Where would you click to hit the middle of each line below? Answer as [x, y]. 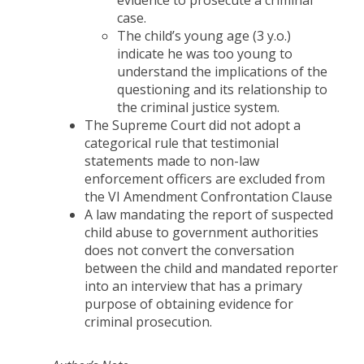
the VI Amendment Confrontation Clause [208, 197]
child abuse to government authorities [201, 232]
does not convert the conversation [189, 250]
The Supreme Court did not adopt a [193, 125]
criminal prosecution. [148, 322]
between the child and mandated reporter [211, 268]
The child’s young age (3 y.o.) [204, 36]
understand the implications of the [222, 71]
